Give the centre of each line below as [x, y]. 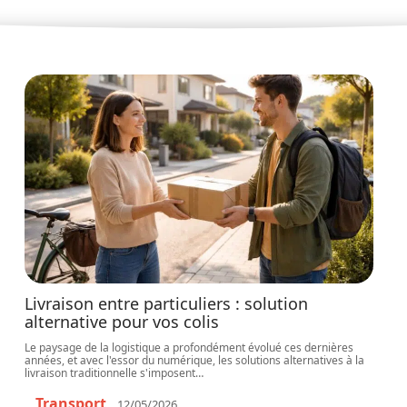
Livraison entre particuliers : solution [167, 303]
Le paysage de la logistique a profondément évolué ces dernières [189, 347]
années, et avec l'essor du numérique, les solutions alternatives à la [195, 360]
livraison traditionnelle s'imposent [110, 373]
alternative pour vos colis [122, 322]
